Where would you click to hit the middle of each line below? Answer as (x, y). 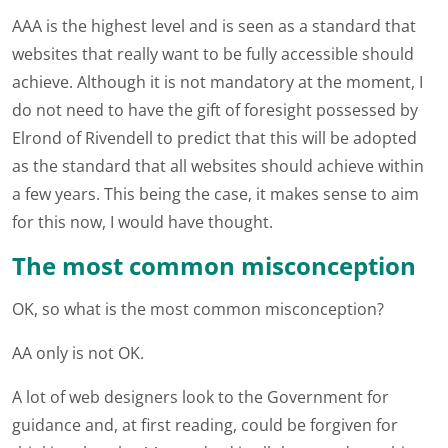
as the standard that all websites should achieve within (218, 166)
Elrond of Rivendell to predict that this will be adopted (214, 138)
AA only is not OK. (78, 353)
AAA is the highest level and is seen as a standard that (214, 26)
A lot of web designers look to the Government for (200, 397)
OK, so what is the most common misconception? (198, 309)
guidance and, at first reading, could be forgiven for (205, 425)
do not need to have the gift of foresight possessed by (215, 110)
